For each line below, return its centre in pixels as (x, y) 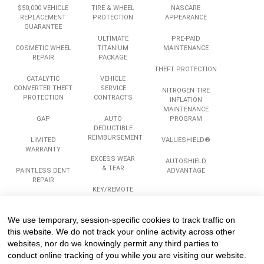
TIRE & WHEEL (113, 8)
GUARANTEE (43, 27)
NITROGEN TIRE (186, 90)
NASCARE (186, 8)
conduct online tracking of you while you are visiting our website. (127, 255)
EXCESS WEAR (113, 159)
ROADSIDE (43, 201)
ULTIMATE (113, 39)
